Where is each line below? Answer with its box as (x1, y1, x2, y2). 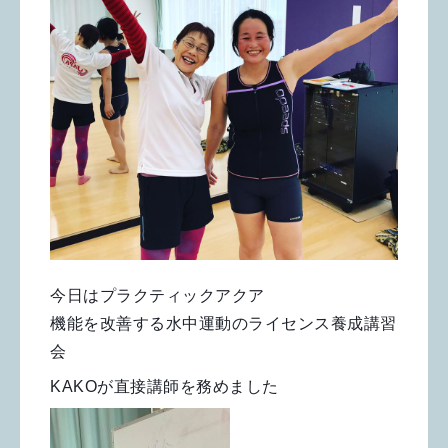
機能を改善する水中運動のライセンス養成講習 (50, 315, 397, 333)
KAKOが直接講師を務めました (50, 378, 279, 396)
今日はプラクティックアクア (50, 287, 265, 305)
